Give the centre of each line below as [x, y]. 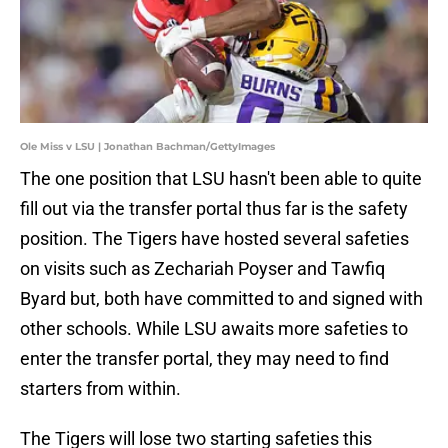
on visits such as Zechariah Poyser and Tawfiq [202, 269]
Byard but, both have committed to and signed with [221, 299]
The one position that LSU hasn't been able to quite [221, 179]
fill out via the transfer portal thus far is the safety [214, 209]
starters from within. [100, 389]
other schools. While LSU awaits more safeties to [214, 329]
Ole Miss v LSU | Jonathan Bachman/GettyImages [147, 147]
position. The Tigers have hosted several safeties [214, 239]
